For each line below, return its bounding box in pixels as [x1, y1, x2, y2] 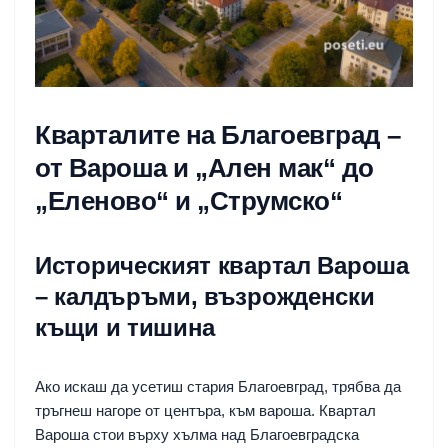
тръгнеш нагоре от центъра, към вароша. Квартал [35, 401, 376, 419]
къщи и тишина [35, 313, 216, 341]
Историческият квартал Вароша [35, 251, 409, 279]
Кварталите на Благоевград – [35, 119, 401, 150]
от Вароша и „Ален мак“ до [35, 152, 374, 183]
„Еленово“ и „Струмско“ [35, 185, 342, 216]
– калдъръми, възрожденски [35, 282, 375, 310]
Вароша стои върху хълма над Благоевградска [35, 425, 359, 443]
